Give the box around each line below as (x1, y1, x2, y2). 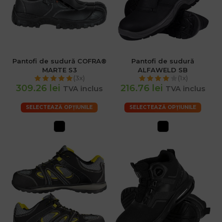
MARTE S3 (42, 65, 77, 74)
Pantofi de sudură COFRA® (12, 56, 107, 65)
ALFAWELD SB (138, 65, 188, 74)
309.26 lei (16, 82, 60, 94)
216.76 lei (120, 82, 163, 94)
